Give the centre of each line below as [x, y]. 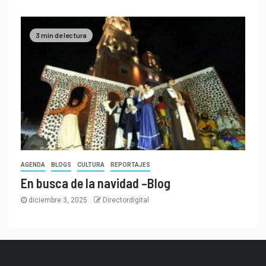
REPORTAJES [130, 165]
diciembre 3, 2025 [58, 200]
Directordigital [126, 200]
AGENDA [33, 165]
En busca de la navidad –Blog [96, 183]
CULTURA [91, 165]
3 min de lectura [61, 35]
